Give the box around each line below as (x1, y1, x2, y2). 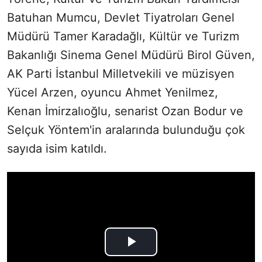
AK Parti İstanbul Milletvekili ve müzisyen (7, 66, 235, 81)
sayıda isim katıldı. (7, 141, 107, 156)
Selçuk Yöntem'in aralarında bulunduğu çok (7, 122, 245, 137)
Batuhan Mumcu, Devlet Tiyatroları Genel (7, 10, 235, 25)
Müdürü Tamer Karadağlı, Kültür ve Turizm (7, 29, 239, 43)
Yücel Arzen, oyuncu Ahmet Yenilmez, (7, 85, 218, 99)
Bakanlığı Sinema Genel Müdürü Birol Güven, (7, 47, 255, 62)
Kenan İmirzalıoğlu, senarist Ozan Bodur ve (7, 104, 243, 118)
